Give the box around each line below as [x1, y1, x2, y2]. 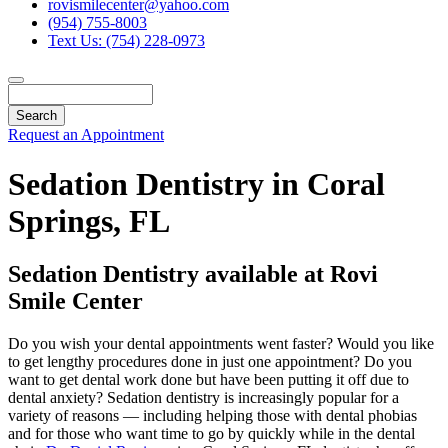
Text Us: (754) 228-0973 [48, 32, 205, 50]
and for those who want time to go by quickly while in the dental [8, 425, 415, 443]
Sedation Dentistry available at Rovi [8, 261, 378, 288]
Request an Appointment [8, 126, 164, 144]
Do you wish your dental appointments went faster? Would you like [8, 335, 434, 353]
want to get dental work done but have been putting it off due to [8, 371, 409, 389]
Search [8, 84, 55, 102]
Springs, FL [8, 202, 170, 239]
